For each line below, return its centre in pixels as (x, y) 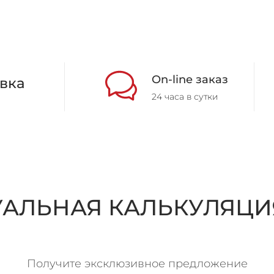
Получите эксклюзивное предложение (137, 263)
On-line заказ (190, 79)
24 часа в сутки (185, 96)
